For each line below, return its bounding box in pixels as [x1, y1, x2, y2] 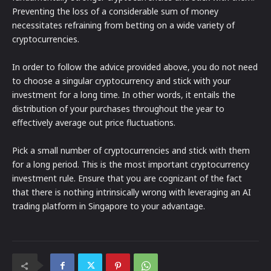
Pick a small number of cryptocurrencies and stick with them [12, 145, 250, 157]
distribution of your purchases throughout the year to [12, 103, 224, 115]
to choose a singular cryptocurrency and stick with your [12, 75, 230, 87]
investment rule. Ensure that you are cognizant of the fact [12, 172, 242, 184]
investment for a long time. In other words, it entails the [12, 89, 235, 101]
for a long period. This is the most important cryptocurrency [12, 158, 249, 171]
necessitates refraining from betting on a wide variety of [12, 19, 235, 31]
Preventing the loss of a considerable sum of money [12, 5, 218, 18]
